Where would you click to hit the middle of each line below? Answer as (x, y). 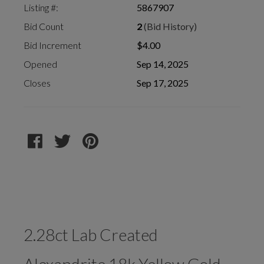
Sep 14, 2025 (163, 64)
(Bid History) (170, 27)
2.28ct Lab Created (91, 235)
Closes (37, 83)
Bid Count (44, 27)
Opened (40, 64)
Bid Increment (52, 45)
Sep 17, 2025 (163, 83)
